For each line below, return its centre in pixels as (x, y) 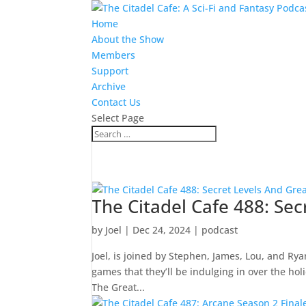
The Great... (119, 287)
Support (110, 71)
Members (114, 55)
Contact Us (116, 102)
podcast (220, 230)
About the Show (128, 39)
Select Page (118, 118)
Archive (109, 86)
